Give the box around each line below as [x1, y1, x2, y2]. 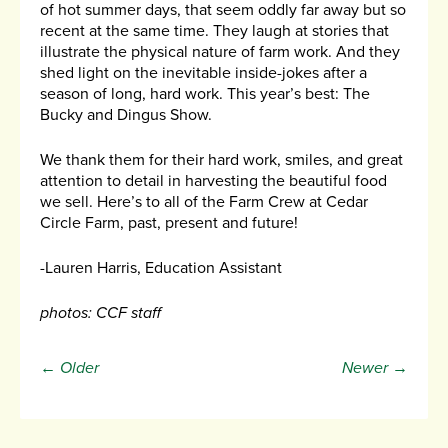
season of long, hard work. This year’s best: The [40, 84, 370, 105]
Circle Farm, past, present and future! [40, 213, 298, 234]
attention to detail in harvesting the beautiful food [40, 171, 387, 192]
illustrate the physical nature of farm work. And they [40, 42, 400, 63]
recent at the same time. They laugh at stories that [40, 21, 389, 42]
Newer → [342, 358, 408, 379]
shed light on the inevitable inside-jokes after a [40, 63, 367, 84]
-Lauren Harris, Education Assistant [40, 258, 282, 279]
